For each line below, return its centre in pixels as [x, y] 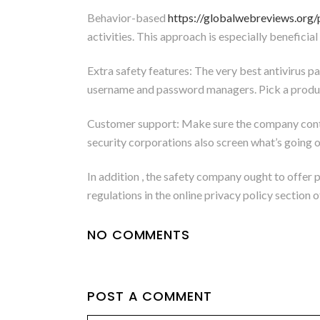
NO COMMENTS [139, 235]
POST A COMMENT [150, 296]
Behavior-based [127, 17]
